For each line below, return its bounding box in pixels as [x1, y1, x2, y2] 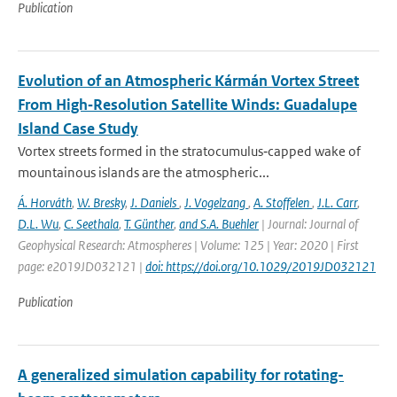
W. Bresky [77, 194, 125, 211]
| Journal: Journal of [259, 215, 358, 232]
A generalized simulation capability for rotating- [18, 365, 344, 385]
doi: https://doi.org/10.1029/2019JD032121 [145, 258, 376, 275]
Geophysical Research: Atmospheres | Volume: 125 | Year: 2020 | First [18, 237, 359, 253]
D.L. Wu [18, 215, 58, 232]
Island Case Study [18, 119, 138, 138]
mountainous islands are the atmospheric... [18, 164, 269, 181]
